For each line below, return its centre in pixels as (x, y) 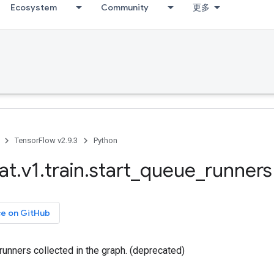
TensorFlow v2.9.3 (46, 140)
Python (106, 140)
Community (125, 7)
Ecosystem (34, 7)
